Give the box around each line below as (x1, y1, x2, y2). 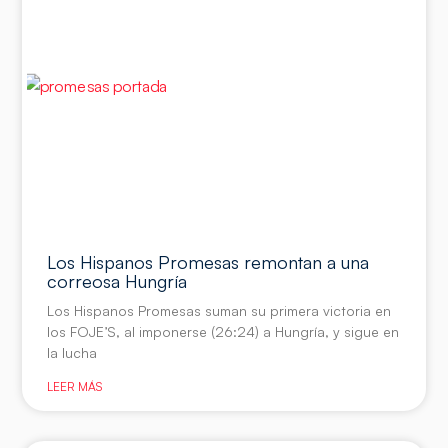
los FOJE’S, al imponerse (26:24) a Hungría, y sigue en (47, 322, 400, 340)
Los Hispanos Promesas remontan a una (47, 250, 370, 273)
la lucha (47, 343, 98, 361)
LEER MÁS (47, 378, 103, 394)
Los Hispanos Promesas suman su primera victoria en (47, 301, 392, 319)
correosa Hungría (47, 269, 188, 292)
